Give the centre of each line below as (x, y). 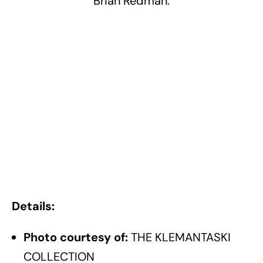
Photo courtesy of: (77, 237)
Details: (33, 206)
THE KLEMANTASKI (181, 237)
